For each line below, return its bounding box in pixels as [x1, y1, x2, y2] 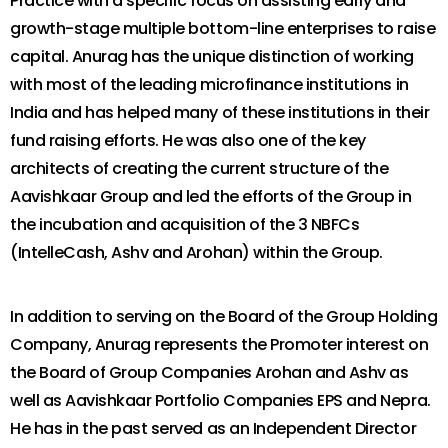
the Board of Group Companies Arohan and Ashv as [10, 361, 409, 384]
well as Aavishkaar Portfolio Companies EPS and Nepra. [10, 389, 431, 412]
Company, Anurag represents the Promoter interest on [10, 333, 429, 356]
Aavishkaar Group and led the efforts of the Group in [10, 185, 412, 208]
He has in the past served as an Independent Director [10, 417, 417, 440]
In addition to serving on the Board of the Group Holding [10, 305, 438, 328]
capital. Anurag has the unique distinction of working [10, 45, 414, 68]
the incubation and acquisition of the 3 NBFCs [10, 213, 360, 236]
